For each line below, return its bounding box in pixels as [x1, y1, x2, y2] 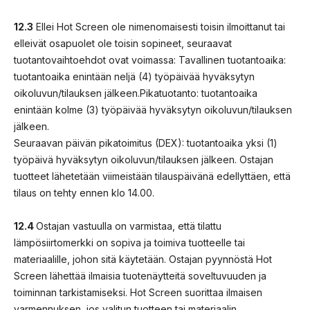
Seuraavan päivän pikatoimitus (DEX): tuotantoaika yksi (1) [14, 136, 277, 149]
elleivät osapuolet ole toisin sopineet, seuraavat [14, 37, 232, 49]
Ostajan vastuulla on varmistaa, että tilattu [36, 219, 221, 232]
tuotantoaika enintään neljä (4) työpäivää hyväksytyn [14, 70, 255, 82]
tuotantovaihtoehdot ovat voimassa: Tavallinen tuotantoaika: [14, 53, 286, 66]
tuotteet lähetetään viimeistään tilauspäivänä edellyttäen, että [14, 170, 291, 182]
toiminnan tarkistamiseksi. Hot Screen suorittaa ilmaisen [14, 286, 262, 298]
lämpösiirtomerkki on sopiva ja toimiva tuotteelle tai [14, 236, 245, 248]
